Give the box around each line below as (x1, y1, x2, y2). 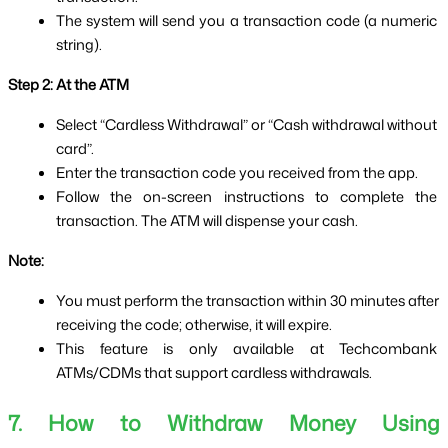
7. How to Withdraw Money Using (8, 408, 440, 439)
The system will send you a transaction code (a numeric (56, 9, 437, 31)
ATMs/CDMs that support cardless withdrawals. (56, 361, 372, 383)
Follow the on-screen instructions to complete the (56, 185, 437, 207)
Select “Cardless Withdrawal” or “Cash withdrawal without (56, 113, 437, 135)
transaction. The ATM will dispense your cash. (56, 209, 358, 231)
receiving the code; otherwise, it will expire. (56, 313, 332, 335)
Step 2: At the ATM (8, 73, 129, 95)
